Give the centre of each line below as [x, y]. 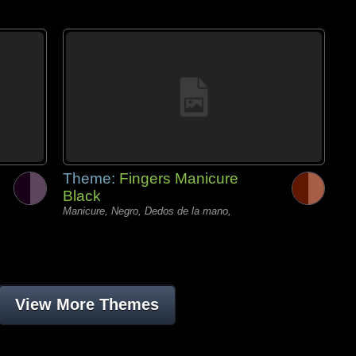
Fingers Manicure [179, 178]
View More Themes [87, 304]
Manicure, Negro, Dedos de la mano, [147, 211]
